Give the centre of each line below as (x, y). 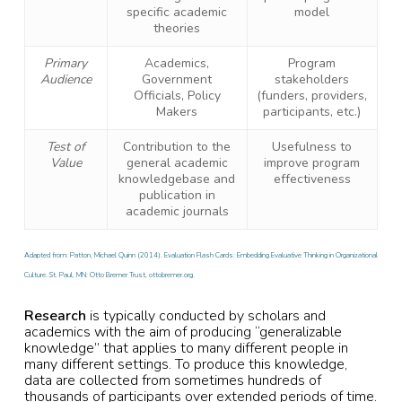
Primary (66, 63)
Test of (66, 147)
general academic (177, 163)
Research (55, 315)
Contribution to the (177, 147)
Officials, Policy (177, 96)
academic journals (177, 211)
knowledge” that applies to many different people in (186, 348)
